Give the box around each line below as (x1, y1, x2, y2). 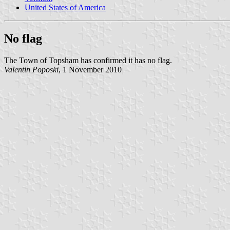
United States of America (25, 3, 106, 12)
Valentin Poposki (4, 65, 59, 74)
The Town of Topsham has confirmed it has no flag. (4, 55, 172, 65)
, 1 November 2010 (59, 65, 122, 74)
